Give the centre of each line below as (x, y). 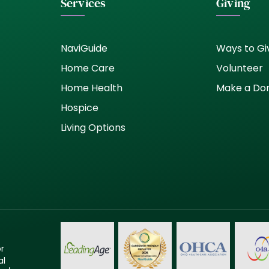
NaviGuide (84, 48)
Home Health (91, 88)
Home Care (87, 68)
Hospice (79, 107)
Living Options (93, 127)
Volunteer (240, 68)
